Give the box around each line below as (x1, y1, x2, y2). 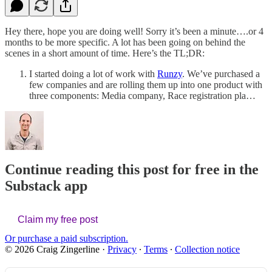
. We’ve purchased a (182, 68, 260, 79)
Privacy (107, 244, 137, 255)
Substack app (5, 178, 87, 194)
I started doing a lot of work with (29, 68, 157, 79)
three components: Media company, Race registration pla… (29, 90, 256, 101)
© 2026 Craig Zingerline (5, 244, 100, 255)
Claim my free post (18, 214, 98, 225)
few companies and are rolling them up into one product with (29, 79, 262, 90)
